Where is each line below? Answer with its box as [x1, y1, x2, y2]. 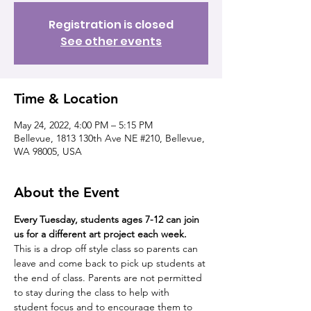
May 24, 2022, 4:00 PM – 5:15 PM [14, 119, 153, 131]
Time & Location [14, 90, 118, 107]
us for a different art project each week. [14, 228, 190, 240]
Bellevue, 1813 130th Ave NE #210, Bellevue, [14, 132, 205, 144]
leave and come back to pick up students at [14, 257, 208, 269]
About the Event [14, 184, 119, 201]
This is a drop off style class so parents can [14, 242, 201, 255]
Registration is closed [49, 17, 174, 33]
